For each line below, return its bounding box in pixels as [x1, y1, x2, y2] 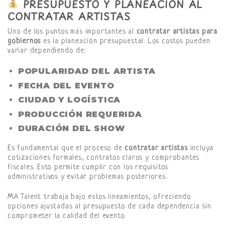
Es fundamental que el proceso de [8, 144, 125, 153]
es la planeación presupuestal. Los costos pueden [41, 37, 210, 46]
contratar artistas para [136, 28, 218, 37]
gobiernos [8, 37, 41, 46]
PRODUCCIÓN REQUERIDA [18, 109, 142, 119]
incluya [187, 144, 214, 153]
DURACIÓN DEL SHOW [18, 124, 125, 134]
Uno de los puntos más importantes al [8, 28, 137, 37]
